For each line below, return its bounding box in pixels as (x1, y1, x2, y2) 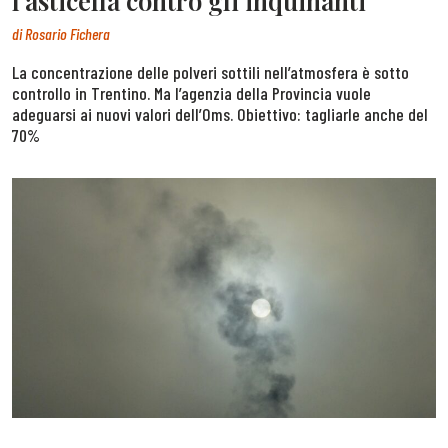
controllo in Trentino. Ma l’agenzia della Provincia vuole (12, 81, 371, 104)
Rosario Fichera (25, 23, 110, 43)
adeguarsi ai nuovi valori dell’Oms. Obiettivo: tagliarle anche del (12, 102, 428, 125)
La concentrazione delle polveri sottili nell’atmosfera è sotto (12, 60, 409, 83)
